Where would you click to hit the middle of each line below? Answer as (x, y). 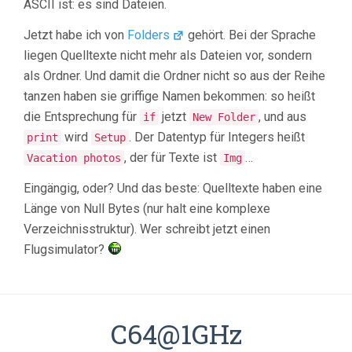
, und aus (282, 116)
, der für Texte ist (172, 157)
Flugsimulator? (66, 249)
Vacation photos (74, 158)
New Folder (224, 117)
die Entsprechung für (82, 116)
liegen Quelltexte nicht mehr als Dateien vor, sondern (168, 55)
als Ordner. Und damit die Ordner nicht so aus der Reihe (174, 75)
